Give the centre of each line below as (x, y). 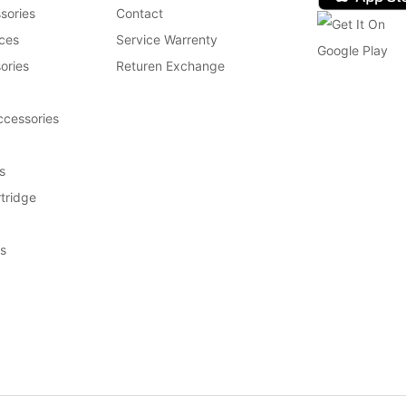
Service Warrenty (167, 39)
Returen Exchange (171, 65)
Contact (140, 13)
